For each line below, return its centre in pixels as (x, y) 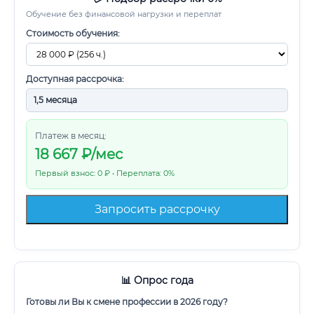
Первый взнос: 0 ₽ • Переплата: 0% (105, 173)
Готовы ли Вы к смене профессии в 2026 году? (127, 302)
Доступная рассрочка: (75, 79)
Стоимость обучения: (73, 33)
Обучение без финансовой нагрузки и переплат (124, 14)
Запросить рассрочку (157, 209)
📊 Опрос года (157, 280)
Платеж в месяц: (71, 136)
